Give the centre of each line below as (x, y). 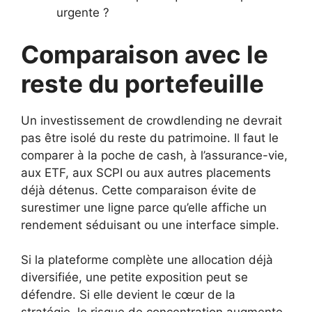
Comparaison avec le (145, 54)
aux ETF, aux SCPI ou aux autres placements (146, 172)
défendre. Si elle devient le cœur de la (128, 295)
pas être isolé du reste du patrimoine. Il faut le (150, 138)
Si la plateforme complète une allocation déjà (147, 260)
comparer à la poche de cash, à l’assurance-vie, (154, 155)
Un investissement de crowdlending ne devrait (151, 120)
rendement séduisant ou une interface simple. (150, 225)
